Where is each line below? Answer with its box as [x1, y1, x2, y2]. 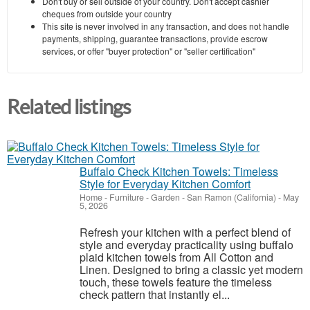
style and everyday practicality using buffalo [80, 237, 293, 253]
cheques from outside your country [42, 8, 172, 20]
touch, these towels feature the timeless [80, 274, 272, 291]
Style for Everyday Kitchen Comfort [80, 176, 250, 192]
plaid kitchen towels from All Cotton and [80, 249, 273, 266]
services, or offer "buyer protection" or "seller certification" [42, 45, 255, 57]
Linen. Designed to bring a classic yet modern [80, 262, 303, 278]
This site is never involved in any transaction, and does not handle [42, 20, 289, 33]
